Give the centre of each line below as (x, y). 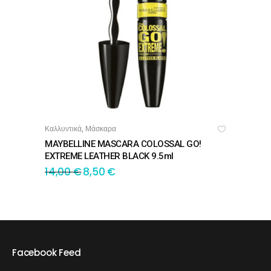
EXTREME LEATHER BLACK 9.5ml (109, 156)
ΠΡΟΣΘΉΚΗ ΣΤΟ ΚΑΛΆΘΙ (110, 130)
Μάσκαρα (101, 129)
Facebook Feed (47, 253)
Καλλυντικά (63, 129)
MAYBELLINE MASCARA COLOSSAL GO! (123, 144)
